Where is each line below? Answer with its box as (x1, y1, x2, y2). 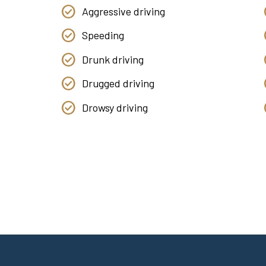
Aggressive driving (82, 4, 165, 18)
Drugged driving (82, 77, 154, 90)
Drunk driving (82, 52, 144, 66)
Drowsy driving (82, 100, 148, 114)
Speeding (82, 28, 124, 42)
